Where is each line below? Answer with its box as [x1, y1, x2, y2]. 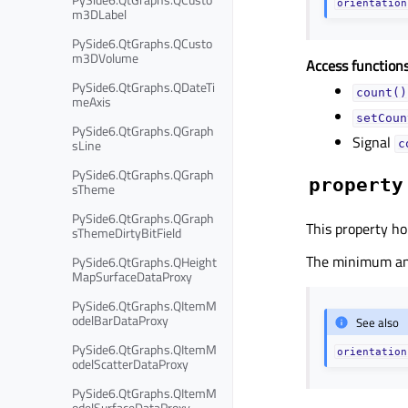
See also [356, 312, 400, 331]
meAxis [72, 91, 111, 111]
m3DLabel [72, 4, 127, 24]
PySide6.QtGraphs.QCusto [72, 33, 212, 53]
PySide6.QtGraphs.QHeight [72, 251, 217, 271]
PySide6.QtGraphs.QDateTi [72, 76, 215, 97]
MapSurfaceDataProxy [72, 266, 192, 286]
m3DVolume [72, 47, 138, 67]
